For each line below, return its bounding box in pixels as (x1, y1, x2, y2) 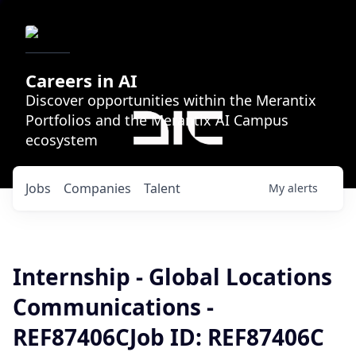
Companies (64, 180, 131, 197)
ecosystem (25, 130, 98, 149)
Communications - (13, 292, 214, 322)
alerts (288, 180, 318, 195)
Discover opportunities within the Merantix (25, 91, 316, 110)
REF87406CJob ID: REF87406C (13, 322, 324, 352)
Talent (144, 180, 180, 197)
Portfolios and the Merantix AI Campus (25, 110, 288, 130)
